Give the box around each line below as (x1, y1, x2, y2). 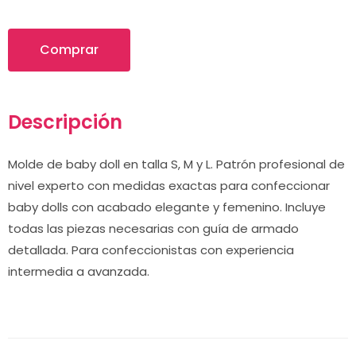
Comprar (40, 41, 99, 59)
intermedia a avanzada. (8, 263, 149, 280)
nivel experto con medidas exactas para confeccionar (8, 177, 330, 194)
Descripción (8, 109, 122, 135)
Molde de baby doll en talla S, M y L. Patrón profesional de (8, 156, 345, 172)
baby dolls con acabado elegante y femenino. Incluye (8, 199, 326, 215)
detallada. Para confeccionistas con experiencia (8, 242, 294, 258)
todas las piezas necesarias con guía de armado (8, 220, 299, 237)
